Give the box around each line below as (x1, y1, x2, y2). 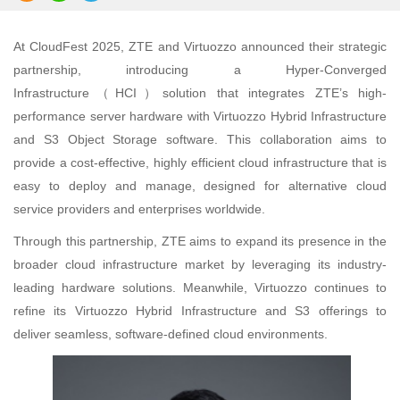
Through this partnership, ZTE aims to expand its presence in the (13, 234, 387, 248)
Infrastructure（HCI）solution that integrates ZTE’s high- (13, 86, 387, 100)
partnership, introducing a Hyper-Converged (13, 62, 387, 77)
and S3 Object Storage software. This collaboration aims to (13, 132, 387, 146)
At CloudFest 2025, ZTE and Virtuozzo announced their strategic (13, 39, 387, 54)
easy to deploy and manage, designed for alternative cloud (13, 179, 387, 193)
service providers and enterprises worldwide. (13, 202, 265, 216)
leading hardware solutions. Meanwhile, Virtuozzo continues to (13, 280, 387, 295)
